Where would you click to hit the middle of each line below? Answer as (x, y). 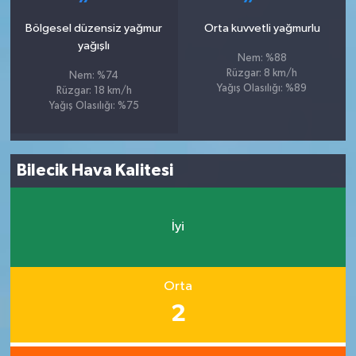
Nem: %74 (94, 75)
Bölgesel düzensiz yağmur (94, 28)
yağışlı (94, 45)
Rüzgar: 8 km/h (262, 73)
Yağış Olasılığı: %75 (94, 106)
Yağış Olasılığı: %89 (262, 88)
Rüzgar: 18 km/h (94, 91)
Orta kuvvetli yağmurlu (262, 28)
